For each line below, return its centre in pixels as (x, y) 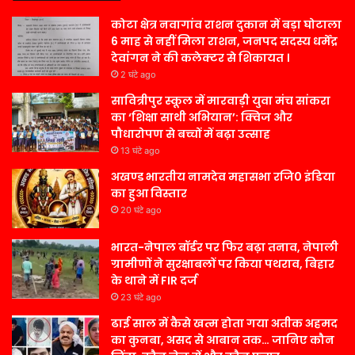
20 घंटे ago (141, 210)
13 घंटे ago (140, 151)
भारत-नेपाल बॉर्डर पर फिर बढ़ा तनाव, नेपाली (225, 248)
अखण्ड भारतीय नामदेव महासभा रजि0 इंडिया (223, 177)
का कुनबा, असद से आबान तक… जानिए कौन (223, 340)
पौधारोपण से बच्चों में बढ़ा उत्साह (191, 134)
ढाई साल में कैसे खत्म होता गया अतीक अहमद (224, 324)
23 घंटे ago (141, 298)
